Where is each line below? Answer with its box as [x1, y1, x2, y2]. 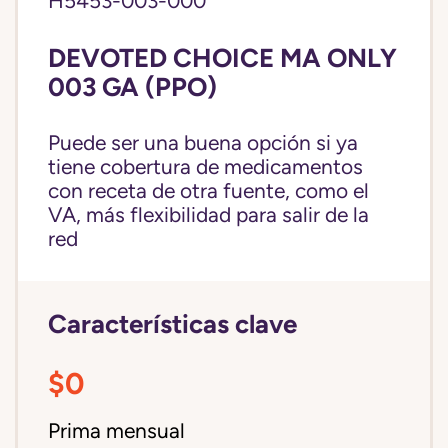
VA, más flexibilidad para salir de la [48, 203, 369, 227]
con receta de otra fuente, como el [48, 179, 369, 203]
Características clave [48, 308, 297, 339]
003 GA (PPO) [48, 71, 217, 102]
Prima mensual [48, 419, 185, 443]
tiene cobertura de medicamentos [48, 155, 363, 179]
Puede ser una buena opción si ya [48, 131, 358, 155]
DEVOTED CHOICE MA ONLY [48, 42, 397, 73]
